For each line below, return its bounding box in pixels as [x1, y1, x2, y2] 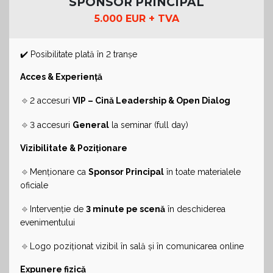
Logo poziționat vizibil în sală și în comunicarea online [30, 241, 244, 251]
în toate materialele [164, 166, 241, 177]
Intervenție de [30, 204, 86, 214]
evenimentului [20, 217, 75, 227]
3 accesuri [30, 119, 73, 130]
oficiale [20, 180, 48, 190]
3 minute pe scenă [86, 204, 165, 214]
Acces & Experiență [20, 71, 102, 82]
